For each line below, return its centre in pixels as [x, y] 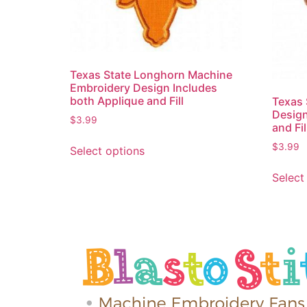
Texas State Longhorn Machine [151, 75]
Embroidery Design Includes [144, 88]
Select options [107, 151]
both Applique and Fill [127, 101]
